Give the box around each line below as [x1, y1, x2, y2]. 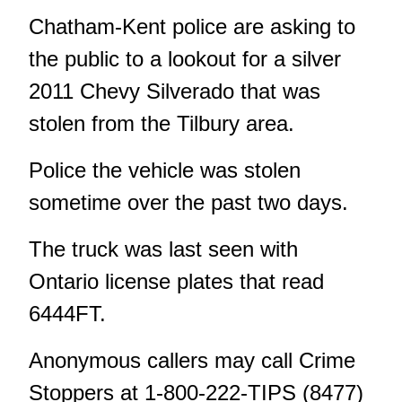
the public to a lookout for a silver [29, 47, 341, 72]
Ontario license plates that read [29, 269, 324, 294]
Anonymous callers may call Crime [29, 348, 355, 373]
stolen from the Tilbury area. [29, 111, 294, 136]
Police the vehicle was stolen [29, 158, 301, 183]
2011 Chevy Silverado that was [29, 79, 320, 104]
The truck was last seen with [29, 237, 298, 262]
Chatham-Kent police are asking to [29, 14, 355, 39]
